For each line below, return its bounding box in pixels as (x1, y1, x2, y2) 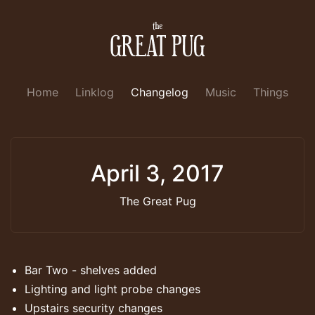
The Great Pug (119, 193, 196, 208)
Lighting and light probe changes (25, 281, 200, 296)
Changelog (131, 84, 188, 99)
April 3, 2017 (91, 159, 224, 187)
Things (253, 84, 288, 99)
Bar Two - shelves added (25, 262, 157, 277)
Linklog (75, 84, 114, 99)
